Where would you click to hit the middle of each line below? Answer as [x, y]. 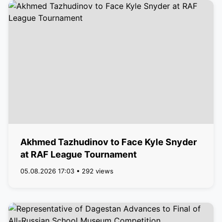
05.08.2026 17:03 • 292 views [67, 171]
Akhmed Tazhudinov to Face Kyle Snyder [108, 142]
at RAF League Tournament [78, 154]
